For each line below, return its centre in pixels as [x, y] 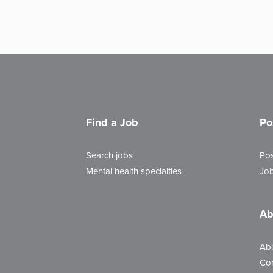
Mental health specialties [134, 171]
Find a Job [112, 122]
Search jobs [109, 155]
